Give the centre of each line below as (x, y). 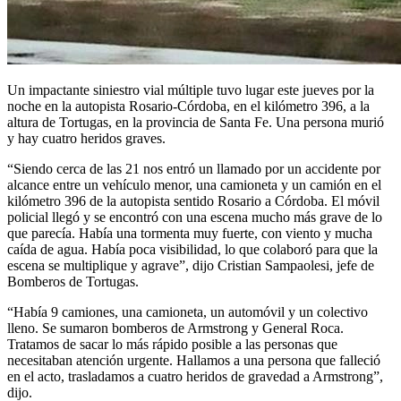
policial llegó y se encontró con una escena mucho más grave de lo (195, 217)
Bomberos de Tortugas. (73, 281)
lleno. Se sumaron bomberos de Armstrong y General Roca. (175, 328)
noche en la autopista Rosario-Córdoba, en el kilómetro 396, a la (188, 106)
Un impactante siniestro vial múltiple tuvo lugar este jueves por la (191, 90)
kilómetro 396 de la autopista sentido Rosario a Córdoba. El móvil (193, 200)
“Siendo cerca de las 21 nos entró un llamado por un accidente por (194, 168)
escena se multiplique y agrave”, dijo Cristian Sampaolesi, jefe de (191, 265)
